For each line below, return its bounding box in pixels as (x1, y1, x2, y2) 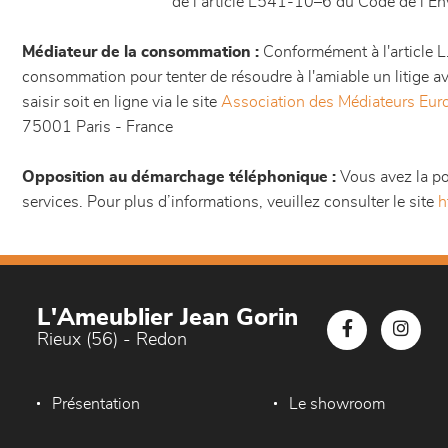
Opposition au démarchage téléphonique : (22, 169, 336, 185)
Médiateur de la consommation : (22, 44, 259, 60)
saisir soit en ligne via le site (22, 94, 221, 110)
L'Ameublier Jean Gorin (37, 306, 298, 330)
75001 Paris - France (22, 119, 173, 135)
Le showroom (289, 396, 386, 412)
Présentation (52, 396, 140, 412)
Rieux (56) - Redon (37, 331, 187, 349)
